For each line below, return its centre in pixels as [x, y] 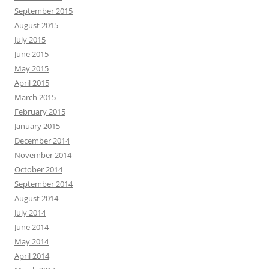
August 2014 [36, 198]
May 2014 [32, 241]
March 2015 [35, 97]
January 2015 [37, 126]
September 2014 [44, 183]
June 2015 [32, 54]
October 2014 [38, 169]
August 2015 [36, 25]
